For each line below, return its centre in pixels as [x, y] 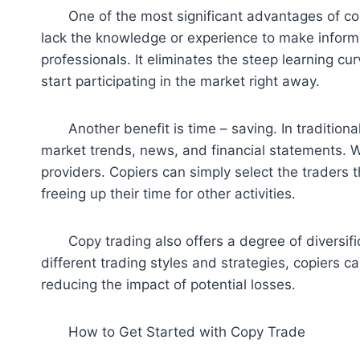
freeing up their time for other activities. [168, 194]
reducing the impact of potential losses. [168, 285]
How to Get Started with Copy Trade [173, 332]
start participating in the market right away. [180, 82]
